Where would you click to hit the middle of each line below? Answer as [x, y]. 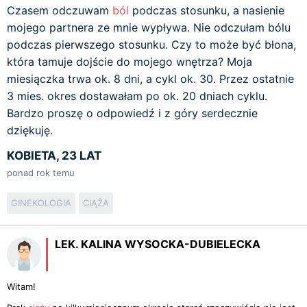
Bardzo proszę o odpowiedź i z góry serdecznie [132, 113]
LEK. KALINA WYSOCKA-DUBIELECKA [158, 244]
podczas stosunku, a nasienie [207, 10]
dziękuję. [30, 130]
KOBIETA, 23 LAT [54, 156]
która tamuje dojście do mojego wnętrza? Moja [130, 62]
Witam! [21, 286]
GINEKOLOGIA [41, 203]
